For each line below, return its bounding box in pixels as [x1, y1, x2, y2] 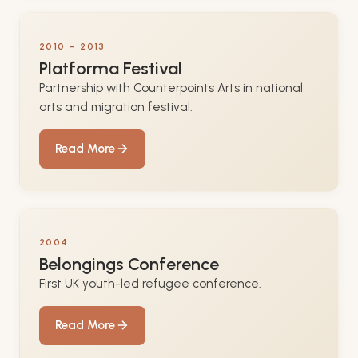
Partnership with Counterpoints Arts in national [39, 80, 303, 95]
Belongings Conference [39, 253, 219, 274]
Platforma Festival [39, 57, 182, 78]
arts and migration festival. [39, 99, 193, 114]
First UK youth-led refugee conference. [39, 276, 261, 291]
